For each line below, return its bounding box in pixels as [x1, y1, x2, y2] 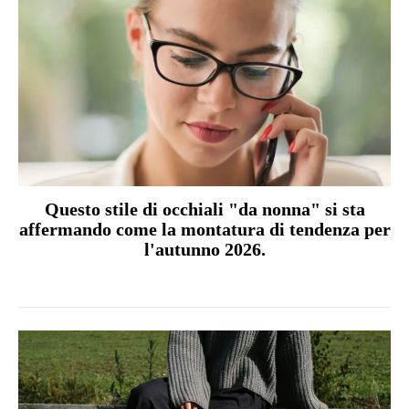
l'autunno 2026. [143, 239, 266, 260]
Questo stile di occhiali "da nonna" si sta [44, 199, 365, 220]
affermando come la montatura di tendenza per [18, 219, 391, 240]
